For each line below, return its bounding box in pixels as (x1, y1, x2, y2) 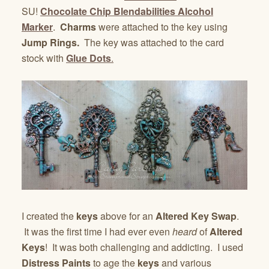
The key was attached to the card (79, 35, 224, 49)
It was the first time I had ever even (22, 224, 172, 238)
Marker (22, 19, 53, 34)
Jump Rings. (22, 35, 79, 49)
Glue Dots (66, 50, 111, 65)
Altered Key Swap (156, 208, 237, 223)
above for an (98, 208, 156, 223)
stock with (22, 50, 66, 65)
